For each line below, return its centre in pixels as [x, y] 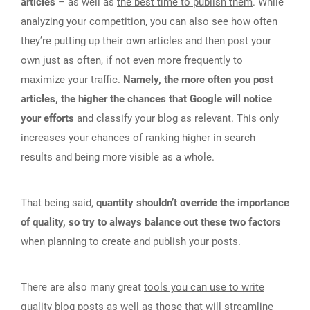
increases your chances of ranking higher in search [138, 137]
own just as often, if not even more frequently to [132, 60]
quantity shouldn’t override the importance [193, 202]
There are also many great [82, 287]
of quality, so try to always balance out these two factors [151, 222]
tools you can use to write [204, 287]
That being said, [58, 202]
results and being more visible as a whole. [118, 157]
